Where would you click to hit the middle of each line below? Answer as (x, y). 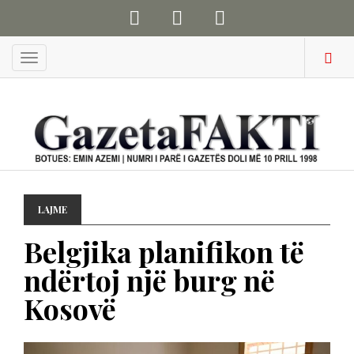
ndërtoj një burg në (149, 280)
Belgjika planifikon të (164, 251)
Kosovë (70, 308)
